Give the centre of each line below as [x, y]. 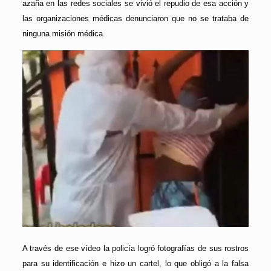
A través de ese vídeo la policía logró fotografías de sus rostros [135, 248]
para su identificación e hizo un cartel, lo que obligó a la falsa [135, 263]
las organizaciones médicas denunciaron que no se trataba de [135, 18]
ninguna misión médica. [64, 34]
